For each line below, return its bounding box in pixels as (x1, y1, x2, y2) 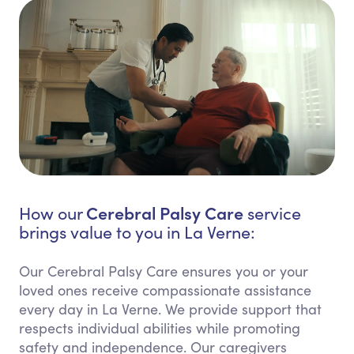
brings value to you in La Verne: (19, 220, 255, 244)
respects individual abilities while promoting (19, 318, 300, 338)
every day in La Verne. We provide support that (19, 299, 322, 319)
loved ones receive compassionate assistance (19, 281, 311, 300)
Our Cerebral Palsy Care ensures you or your (19, 262, 308, 281)
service (243, 201, 301, 225)
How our (19, 201, 86, 225)
